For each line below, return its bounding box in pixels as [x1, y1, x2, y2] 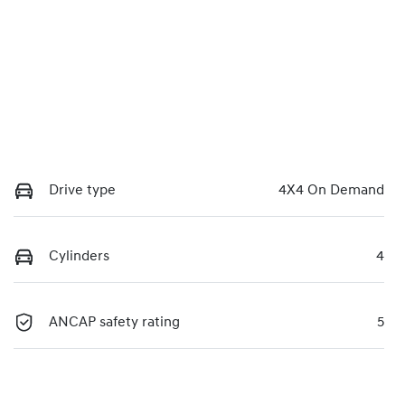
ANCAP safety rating [49, 315, 180, 330]
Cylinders [49, 249, 109, 264]
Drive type [49, 183, 116, 198]
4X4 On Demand [278, 183, 384, 198]
